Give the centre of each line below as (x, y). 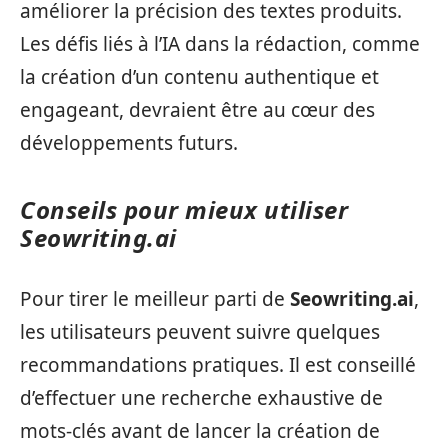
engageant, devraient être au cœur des (197, 110)
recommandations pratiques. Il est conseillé (218, 364)
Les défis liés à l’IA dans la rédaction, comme (220, 44)
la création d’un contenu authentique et (199, 77)
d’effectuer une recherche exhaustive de (201, 397)
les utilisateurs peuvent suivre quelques (200, 331)
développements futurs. (129, 143)
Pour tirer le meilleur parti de (155, 298)
